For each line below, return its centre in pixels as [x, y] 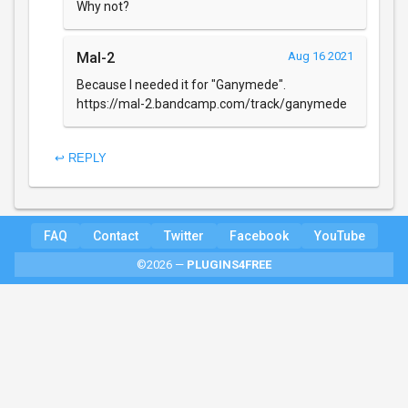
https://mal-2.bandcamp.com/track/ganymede [212, 103]
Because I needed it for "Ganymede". [181, 84]
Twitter [184, 235]
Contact [115, 235]
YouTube [339, 235]
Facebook [259, 235]
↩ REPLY [81, 158]
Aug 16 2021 [321, 56]
